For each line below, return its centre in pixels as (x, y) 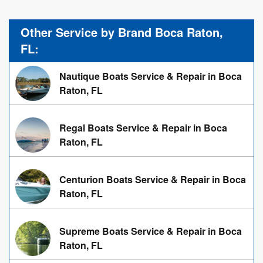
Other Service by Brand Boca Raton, (122, 32)
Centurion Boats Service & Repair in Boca (153, 179)
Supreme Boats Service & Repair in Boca (151, 231)
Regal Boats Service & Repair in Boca (143, 128)
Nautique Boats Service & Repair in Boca (151, 76)
